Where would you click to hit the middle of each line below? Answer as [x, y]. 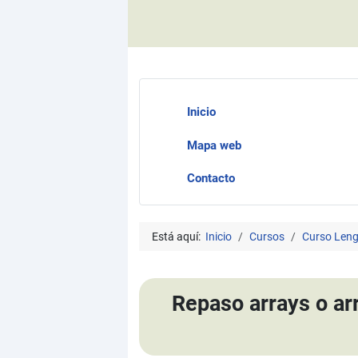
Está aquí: [178, 236]
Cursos [267, 236]
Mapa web [214, 145]
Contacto [211, 179]
